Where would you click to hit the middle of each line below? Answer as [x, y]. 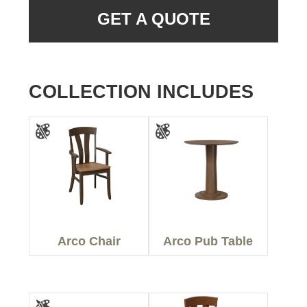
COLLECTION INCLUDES [142, 92]
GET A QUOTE [153, 19]
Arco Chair [89, 242]
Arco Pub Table [208, 242]
